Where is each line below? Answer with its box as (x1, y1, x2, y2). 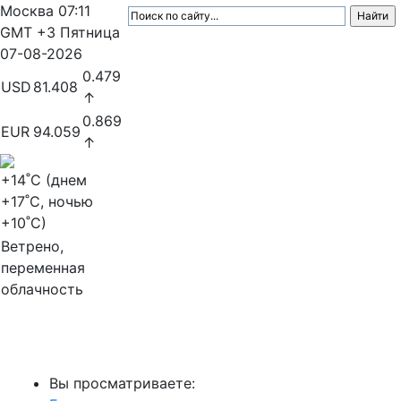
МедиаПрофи (14, 337, 130, 358)
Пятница (60, 23, 120, 41)
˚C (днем (26, 171, 87, 189)
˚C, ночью (25, 192, 93, 210)
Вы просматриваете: (49, 374, 195, 392)
